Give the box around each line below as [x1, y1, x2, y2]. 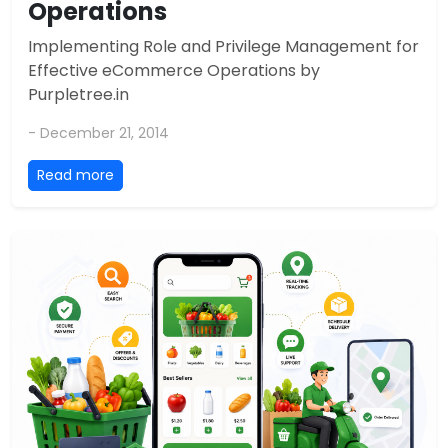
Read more [37, 165, 114, 186]
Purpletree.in [28, 83, 129, 107]
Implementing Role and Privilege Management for [28, 35, 419, 59]
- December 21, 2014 [28, 123, 169, 144]
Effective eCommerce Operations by [28, 59, 320, 83]
